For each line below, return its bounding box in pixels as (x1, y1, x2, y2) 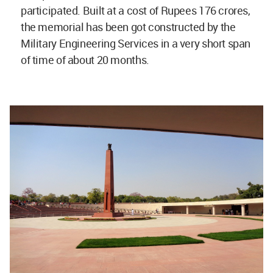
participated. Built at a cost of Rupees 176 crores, (21, 3, 250, 18)
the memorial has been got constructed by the (21, 19, 236, 34)
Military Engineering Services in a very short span (21, 36, 251, 51)
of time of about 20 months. (21, 52, 149, 67)
